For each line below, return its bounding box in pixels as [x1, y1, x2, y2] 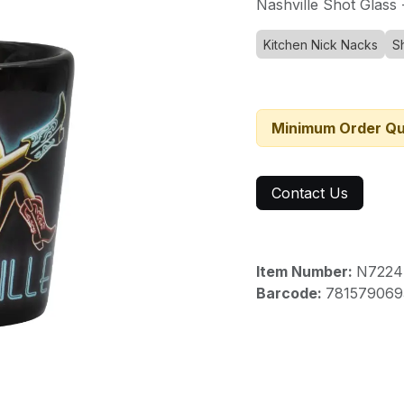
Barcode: [256, 284, 326, 302]
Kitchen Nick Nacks [263, 37, 378, 52]
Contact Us [271, 184, 348, 202]
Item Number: [256, 262, 356, 280]
